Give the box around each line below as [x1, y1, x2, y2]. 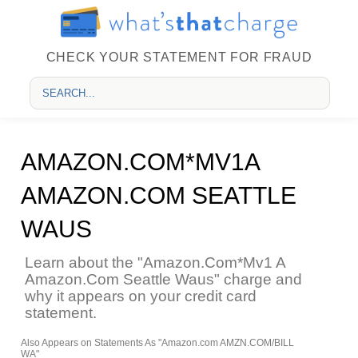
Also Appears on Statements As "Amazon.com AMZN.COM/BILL [20, 337, 294, 348]
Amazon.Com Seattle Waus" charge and [24, 271, 302, 288]
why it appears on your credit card [24, 288, 257, 304]
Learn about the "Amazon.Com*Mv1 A [24, 254, 285, 271]
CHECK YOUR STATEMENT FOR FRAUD [46, 50, 312, 64]
